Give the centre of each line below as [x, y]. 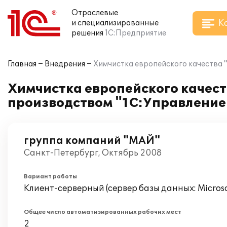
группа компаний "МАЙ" [92, 141]
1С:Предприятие [136, 33]
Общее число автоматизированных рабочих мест [103, 212]
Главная [22, 64]
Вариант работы [50, 177]
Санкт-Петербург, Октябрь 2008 [93, 153]
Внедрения [65, 64]
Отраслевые [95, 13]
